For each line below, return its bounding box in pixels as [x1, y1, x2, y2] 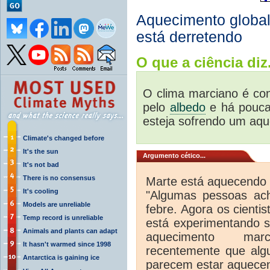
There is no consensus [23, 174, 95, 181]
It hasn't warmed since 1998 [23, 240, 111, 248]
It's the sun [23, 147, 58, 155]
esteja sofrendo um [143, 114, 250, 128]
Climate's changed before [23, 134, 104, 142]
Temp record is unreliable [23, 213, 103, 221]
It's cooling [23, 187, 58, 195]
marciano [189, 86, 238, 100]
